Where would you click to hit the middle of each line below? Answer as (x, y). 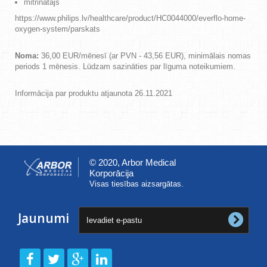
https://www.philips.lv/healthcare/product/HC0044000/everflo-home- (130, 18)
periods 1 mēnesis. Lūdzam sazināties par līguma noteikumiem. (125, 66)
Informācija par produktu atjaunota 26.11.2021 (94, 93)
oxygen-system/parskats (58, 29)
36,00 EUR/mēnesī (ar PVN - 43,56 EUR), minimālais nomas (146, 55)
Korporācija (111, 173)
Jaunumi (44, 218)
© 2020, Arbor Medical (133, 162)
